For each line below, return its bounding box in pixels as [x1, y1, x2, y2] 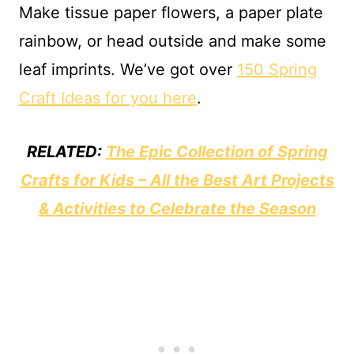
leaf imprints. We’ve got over [19, 59, 237, 79]
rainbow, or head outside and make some [19, 31, 326, 51]
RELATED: [26, 141, 106, 161]
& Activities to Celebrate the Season [38, 198, 316, 218]
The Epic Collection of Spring [105, 141, 328, 161]
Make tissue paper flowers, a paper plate [19, 2, 323, 22]
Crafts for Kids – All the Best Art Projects [20, 170, 334, 190]
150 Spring [237, 59, 317, 79]
